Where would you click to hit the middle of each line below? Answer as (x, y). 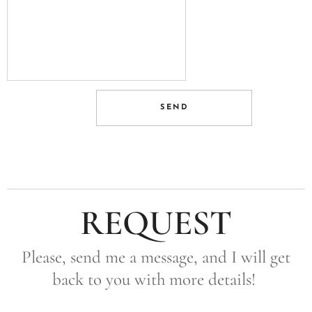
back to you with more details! (156, 279)
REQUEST (156, 223)
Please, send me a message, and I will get (156, 257)
